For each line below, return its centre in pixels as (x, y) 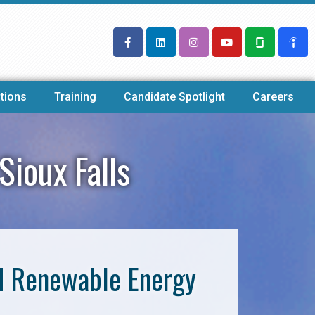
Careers (274, 97)
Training (75, 97)
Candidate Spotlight (175, 97)
